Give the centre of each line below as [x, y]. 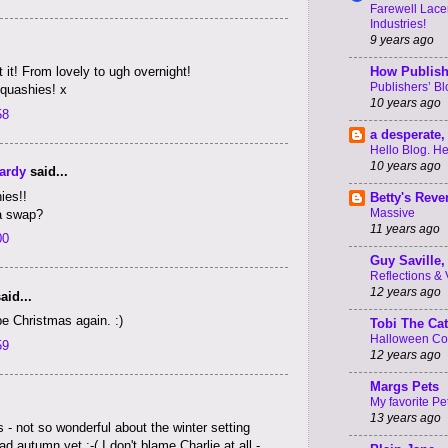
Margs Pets [404, 387]
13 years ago [405, 418]
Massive [392, 213]
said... [47, 172]
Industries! [398, 24]
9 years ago [402, 40]
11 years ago [405, 229]
